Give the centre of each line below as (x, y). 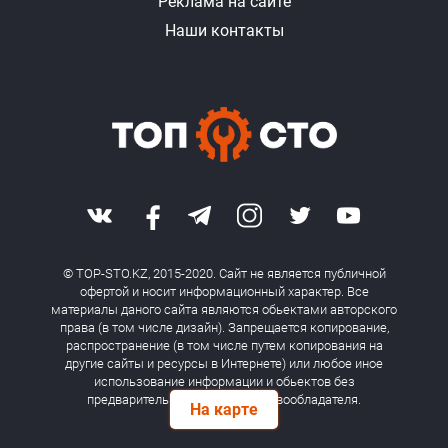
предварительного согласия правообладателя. (224, 400)
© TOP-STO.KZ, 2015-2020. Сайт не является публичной (224, 274)
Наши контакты (224, 31)
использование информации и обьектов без (224, 382)
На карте (224, 409)
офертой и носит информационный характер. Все (224, 292)
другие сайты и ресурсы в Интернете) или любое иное (224, 364)
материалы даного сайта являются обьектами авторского (224, 310)
